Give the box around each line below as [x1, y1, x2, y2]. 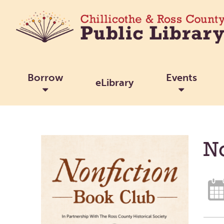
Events [165, 71, 197, 83]
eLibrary [95, 76, 133, 88]
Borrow [27, 71, 63, 83]
